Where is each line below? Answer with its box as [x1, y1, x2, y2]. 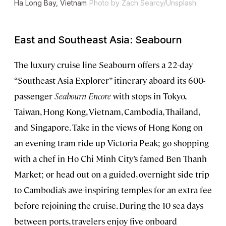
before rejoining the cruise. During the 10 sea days [14, 199, 203, 211]
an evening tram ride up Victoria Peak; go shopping [14, 137, 209, 148]
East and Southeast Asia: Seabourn [14, 33, 182, 46]
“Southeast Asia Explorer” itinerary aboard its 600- [14, 74, 205, 86]
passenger [14, 90, 54, 101]
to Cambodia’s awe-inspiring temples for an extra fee [14, 184, 212, 195]
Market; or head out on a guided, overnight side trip [14, 168, 209, 180]
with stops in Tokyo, [111, 90, 186, 101]
